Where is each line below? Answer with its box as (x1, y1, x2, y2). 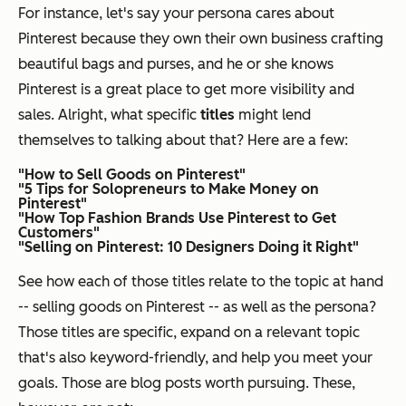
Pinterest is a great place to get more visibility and (18, 81, 354, 99)
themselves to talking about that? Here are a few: (18, 131, 348, 150)
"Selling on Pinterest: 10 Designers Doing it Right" (18, 238, 359, 256)
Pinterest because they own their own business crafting (18, 30, 383, 48)
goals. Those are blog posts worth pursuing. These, (18, 374, 355, 392)
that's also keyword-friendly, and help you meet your (18, 349, 372, 367)
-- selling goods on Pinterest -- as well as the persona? (18, 298, 376, 316)
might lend (235, 106, 311, 124)
